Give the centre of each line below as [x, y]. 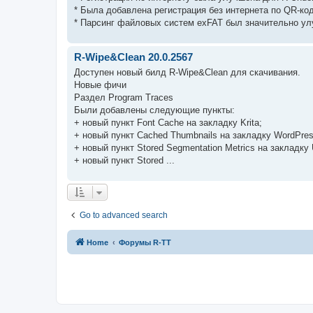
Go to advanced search [124, 215]
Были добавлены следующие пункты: [154, 110]
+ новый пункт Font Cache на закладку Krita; [168, 123]
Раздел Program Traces [124, 97]
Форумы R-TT [145, 242]
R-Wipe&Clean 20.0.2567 [133, 57]
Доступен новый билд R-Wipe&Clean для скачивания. [187, 72]
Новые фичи [100, 85]
